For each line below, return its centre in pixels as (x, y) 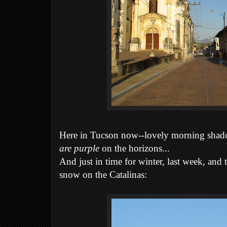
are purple (79, 149)
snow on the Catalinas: (103, 175)
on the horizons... (135, 149)
